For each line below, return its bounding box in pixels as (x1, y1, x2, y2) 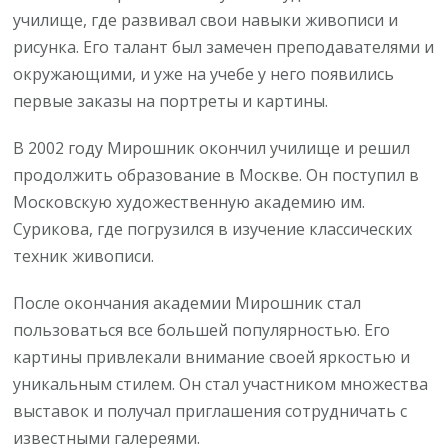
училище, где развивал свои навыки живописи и (13, 9, 399, 32)
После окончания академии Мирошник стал (13, 292, 362, 315)
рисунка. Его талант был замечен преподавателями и (13, 36, 435, 59)
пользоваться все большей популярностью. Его (13, 319, 391, 342)
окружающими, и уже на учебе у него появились (13, 63, 395, 86)
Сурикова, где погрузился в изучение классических (13, 218, 413, 241)
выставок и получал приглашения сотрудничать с (13, 400, 408, 423)
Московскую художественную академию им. (13, 191, 366, 214)
